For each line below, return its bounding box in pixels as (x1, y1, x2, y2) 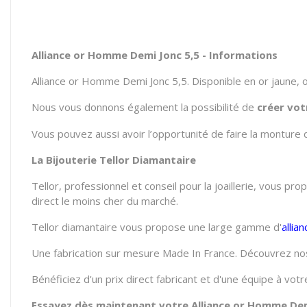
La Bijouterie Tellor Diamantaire (32, 153, 196, 167)
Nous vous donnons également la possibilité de (32, 100, 257, 114)
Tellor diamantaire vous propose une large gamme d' (32, 220, 282, 234)
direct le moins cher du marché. (32, 194, 178, 208)
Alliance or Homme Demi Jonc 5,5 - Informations (32, 48, 278, 62)
